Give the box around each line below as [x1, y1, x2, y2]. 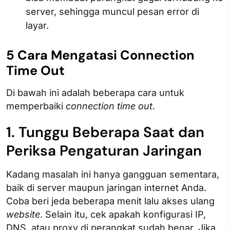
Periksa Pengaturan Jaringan [6, 141, 202, 160]
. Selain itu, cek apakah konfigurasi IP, [40, 208, 206, 220]
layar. [26, 20, 49, 31]
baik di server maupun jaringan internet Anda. [6, 182, 206, 193]
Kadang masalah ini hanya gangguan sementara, [6, 168, 219, 180]
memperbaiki [6, 100, 66, 111]
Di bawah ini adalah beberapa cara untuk [6, 87, 184, 98]
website [6, 208, 40, 220]
